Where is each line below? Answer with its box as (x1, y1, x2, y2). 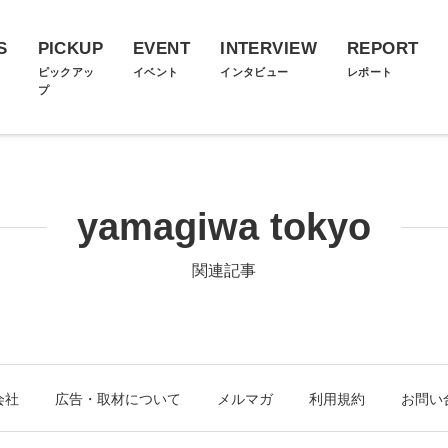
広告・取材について (55, 391, 181, 407)
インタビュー (220, 66, 289, 78)
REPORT (346, 39, 419, 58)
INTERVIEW (220, 39, 317, 58)
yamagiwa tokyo (77, 206, 371, 248)
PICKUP (37, 39, 104, 58)
